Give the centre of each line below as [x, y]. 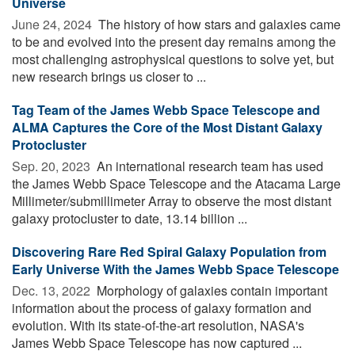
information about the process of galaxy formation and [162, 307]
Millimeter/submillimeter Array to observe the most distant [172, 200]
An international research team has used [208, 166]
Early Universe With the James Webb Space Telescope [176, 269]
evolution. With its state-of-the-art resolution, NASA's [158, 325]
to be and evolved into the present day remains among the [174, 41]
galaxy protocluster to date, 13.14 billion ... [130, 218]
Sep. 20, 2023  [53, 166]
